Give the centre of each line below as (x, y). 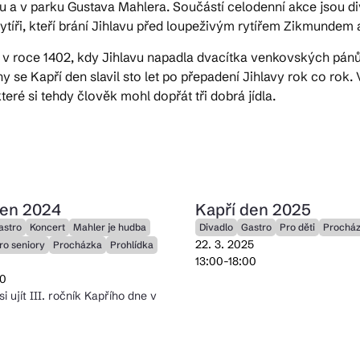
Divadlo (217, 227)
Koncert (47, 227)
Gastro (257, 227)
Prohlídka (131, 245)
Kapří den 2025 (254, 209)
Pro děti (298, 227)
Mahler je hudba (109, 227)
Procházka (77, 245)
